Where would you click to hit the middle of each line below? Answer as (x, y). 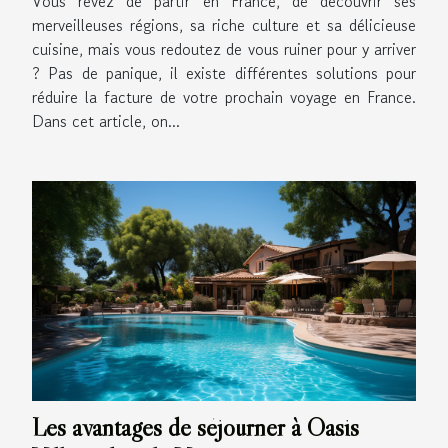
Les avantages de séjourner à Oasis (195, 427)
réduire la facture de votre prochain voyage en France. (224, 97)
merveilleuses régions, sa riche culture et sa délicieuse (224, 25)
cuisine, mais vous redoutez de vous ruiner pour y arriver (224, 49)
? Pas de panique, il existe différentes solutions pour (224, 73)
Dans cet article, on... (106, 121)
